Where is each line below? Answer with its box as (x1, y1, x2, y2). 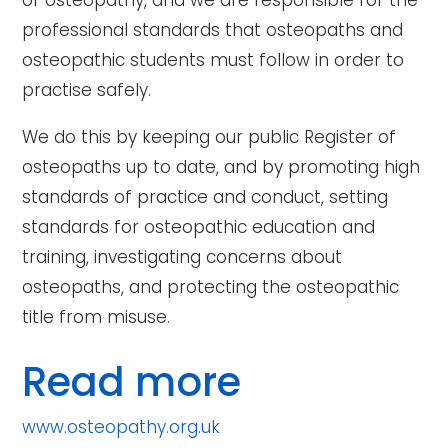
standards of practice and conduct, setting (22, 185, 389, 209)
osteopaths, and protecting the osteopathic (22, 275, 400, 299)
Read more (22, 354, 242, 410)
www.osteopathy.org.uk (22, 415, 221, 439)
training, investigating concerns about (22, 245, 343, 269)
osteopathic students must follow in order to (22, 48, 405, 72)
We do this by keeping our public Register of (22, 125, 397, 149)
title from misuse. (22, 305, 171, 329)
